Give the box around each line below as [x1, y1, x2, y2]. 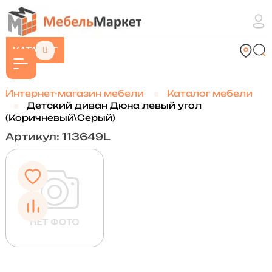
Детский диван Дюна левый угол [26, 100, 202, 110]
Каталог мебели [166, 88, 253, 98]
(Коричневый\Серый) [5, 112, 115, 123]
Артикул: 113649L [5, 131, 110, 143]
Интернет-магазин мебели [5, 88, 144, 98]
